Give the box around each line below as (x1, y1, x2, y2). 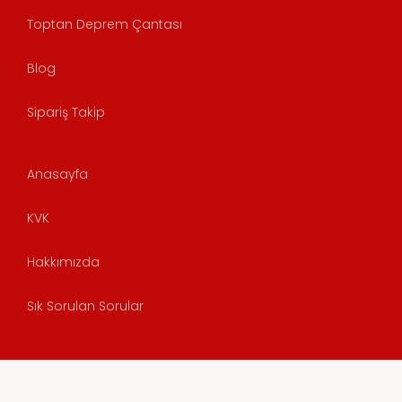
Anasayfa (27, 165, 88, 184)
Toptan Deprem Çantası (27, 15, 182, 34)
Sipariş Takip (27, 103, 105, 122)
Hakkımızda (27, 253, 100, 272)
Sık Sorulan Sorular (27, 297, 144, 316)
